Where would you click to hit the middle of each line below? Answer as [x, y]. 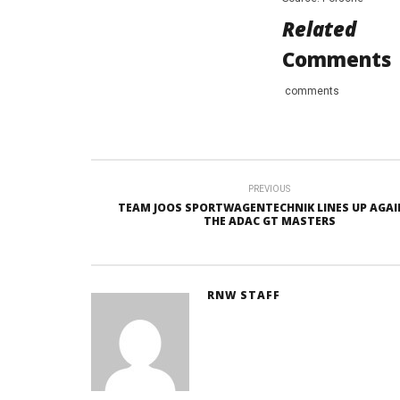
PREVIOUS [269, 188]
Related [319, 28]
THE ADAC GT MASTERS [269, 221]
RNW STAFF [243, 295]
